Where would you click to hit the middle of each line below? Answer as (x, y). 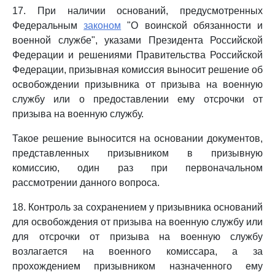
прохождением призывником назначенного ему (137, 266)
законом (103, 25)
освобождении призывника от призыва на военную (137, 84)
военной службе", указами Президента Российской (137, 40)
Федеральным (48, 25)
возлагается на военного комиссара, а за (137, 251)
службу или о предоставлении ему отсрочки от (137, 99)
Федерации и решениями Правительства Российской (137, 55)
